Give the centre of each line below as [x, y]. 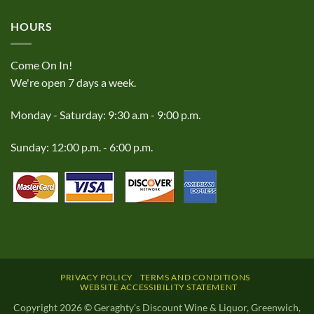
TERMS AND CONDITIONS [195, 278]
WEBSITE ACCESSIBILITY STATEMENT [158, 287]
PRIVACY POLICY [97, 278]
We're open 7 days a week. [73, 82]
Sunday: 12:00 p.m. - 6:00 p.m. [82, 146]
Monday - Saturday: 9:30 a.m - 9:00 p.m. [105, 114]
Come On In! [41, 64]
